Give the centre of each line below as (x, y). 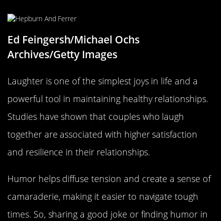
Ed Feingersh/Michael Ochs (74, 40)
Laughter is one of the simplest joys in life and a (103, 81)
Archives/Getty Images (63, 55)
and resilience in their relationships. (79, 152)
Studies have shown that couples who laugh (96, 117)
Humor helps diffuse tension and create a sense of (109, 179)
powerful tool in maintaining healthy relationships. (108, 99)
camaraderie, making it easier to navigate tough (103, 197)
